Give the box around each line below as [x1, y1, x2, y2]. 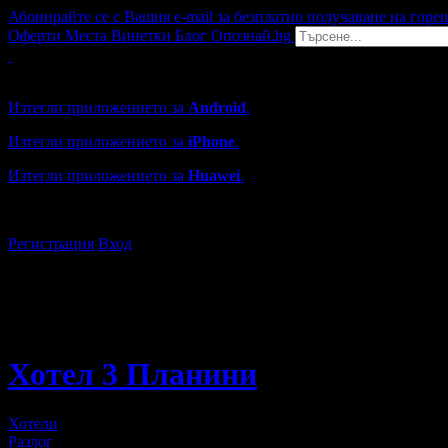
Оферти [8, 27, 61, 44]
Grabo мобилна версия [8, 65, 161, 82]
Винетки [111, 27, 171, 44]
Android [188, 99, 246, 116]
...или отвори [8, 201, 102, 218]
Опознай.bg [211, 27, 291, 44]
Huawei [188, 167, 240, 184]
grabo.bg [102, 201, 163, 218]
